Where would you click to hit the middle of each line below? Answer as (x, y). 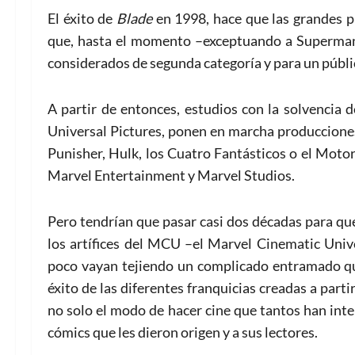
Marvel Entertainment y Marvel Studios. (171, 175)
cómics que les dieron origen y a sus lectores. (183, 332)
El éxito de (82, 18)
